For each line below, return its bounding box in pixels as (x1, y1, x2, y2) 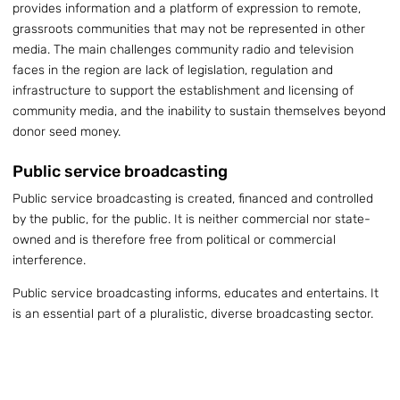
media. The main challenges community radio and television (12, 42, 354, 58)
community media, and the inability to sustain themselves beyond (12, 104, 386, 120)
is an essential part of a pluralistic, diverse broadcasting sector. (12, 306, 373, 322)
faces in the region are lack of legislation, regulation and (12, 62, 333, 79)
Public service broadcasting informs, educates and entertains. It (12, 286, 379, 302)
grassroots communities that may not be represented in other (12, 21, 365, 37)
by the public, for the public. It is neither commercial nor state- (12, 212, 371, 228)
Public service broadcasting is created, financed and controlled (12, 191, 373, 207)
